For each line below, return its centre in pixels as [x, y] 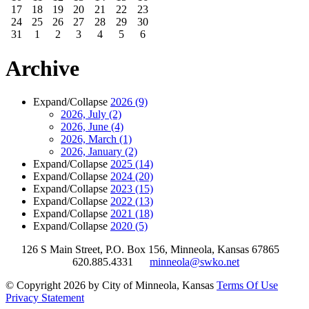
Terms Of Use [247, 286]
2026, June [86, 127]
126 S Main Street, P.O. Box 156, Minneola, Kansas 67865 [154, 250]
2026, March [90, 139]
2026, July [85, 114]
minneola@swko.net [195, 262]
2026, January [93, 152]
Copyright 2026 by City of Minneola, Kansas [115, 286]
